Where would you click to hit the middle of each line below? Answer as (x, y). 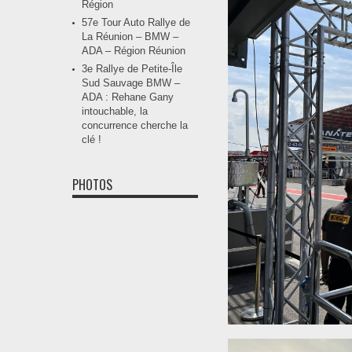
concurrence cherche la (135, 126)
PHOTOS (92, 185)
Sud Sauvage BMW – (131, 83)
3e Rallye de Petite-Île (132, 69)
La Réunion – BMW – (130, 37)
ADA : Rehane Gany (128, 97)
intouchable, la (115, 112)
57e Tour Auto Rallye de (136, 23)
